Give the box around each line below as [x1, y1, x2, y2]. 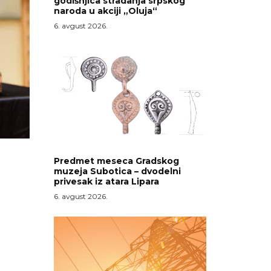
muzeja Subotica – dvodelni [53, 166, 181, 177]
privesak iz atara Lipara [53, 176, 159, 188]
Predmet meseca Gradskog [53, 155, 179, 167]
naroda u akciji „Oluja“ [53, 5, 157, 17]
